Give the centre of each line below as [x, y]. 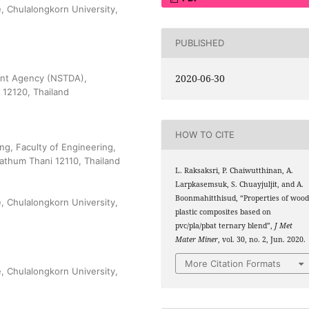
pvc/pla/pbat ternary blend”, [225, 225]
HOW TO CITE [205, 135]
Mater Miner [197, 239]
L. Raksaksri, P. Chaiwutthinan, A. [235, 170]
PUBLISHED [200, 43]
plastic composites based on [223, 211]
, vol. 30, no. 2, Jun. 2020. [262, 239]
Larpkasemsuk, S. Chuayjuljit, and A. [240, 184]
